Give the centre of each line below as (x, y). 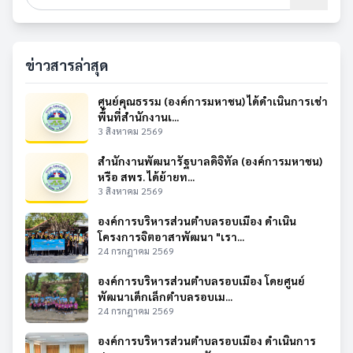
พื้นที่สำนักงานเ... (138, 117)
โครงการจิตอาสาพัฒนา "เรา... (171, 237)
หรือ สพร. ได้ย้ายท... (146, 177)
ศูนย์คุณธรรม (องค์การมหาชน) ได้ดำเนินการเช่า (213, 101)
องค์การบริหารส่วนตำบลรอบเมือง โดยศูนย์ (201, 281)
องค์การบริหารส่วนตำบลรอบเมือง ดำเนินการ (207, 341)
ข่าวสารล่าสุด (67, 65)
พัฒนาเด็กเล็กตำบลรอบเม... (165, 297)
